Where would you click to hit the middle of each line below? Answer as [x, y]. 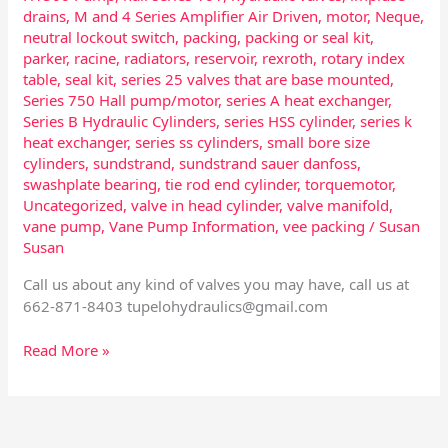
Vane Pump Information [192, 225]
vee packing [324, 225]
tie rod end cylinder [231, 183]
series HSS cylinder [288, 120]
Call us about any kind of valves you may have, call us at [216, 283]
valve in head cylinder [205, 204]
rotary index [363, 57]
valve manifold [338, 204]
